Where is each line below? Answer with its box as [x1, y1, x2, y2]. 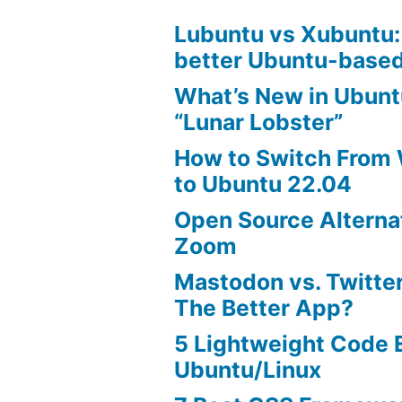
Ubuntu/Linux [174, 355, 322, 383]
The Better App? [174, 293, 354, 321]
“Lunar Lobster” [174, 108, 344, 135]
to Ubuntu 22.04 [174, 170, 353, 197]
